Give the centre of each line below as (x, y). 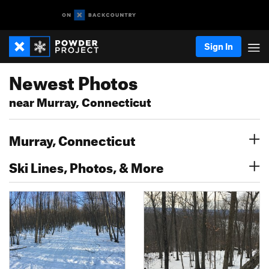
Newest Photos (73, 80)
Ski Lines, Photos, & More (86, 165)
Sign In (219, 46)
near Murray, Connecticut (80, 101)
